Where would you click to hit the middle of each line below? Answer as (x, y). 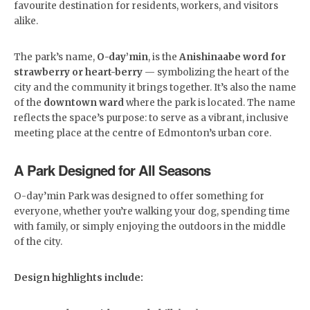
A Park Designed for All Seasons (112, 170)
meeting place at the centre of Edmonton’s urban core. (143, 133)
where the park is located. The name (210, 102)
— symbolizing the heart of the (216, 72)
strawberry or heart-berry (78, 72)
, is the (164, 57)
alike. (26, 21)
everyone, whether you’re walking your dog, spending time (152, 211)
